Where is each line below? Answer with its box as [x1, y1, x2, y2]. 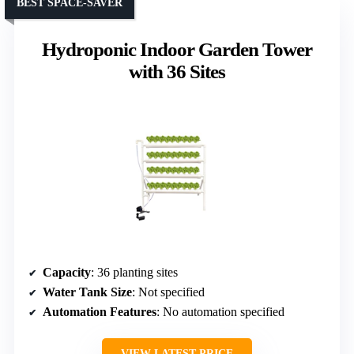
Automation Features [43, 305, 156, 319]
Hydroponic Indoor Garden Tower [42, 39, 312, 61]
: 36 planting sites [91, 265, 178, 280]
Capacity [43, 265, 91, 280]
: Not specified [132, 285, 205, 299]
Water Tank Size [43, 285, 132, 299]
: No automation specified [156, 305, 284, 319]
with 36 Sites [129, 61, 225, 83]
